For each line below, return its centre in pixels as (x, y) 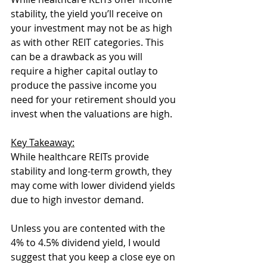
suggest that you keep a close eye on (94, 257)
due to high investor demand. (77, 200)
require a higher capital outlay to (86, 71)
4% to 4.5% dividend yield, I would (87, 243)
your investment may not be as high (93, 28)
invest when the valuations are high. (93, 114)
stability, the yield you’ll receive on (88, 14)
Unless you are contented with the (89, 228)
